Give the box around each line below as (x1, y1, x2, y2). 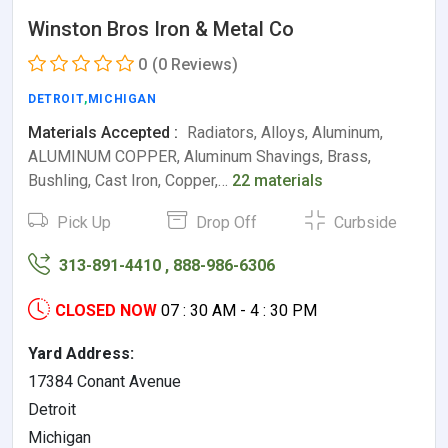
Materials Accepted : (28, 122, 178, 142)
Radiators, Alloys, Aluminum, (183, 122, 383, 142)
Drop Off (191, 212, 257, 232)
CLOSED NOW (55, 300, 157, 320)
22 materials (232, 170, 323, 190)
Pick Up (53, 212, 111, 232)
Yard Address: (28, 343, 134, 363)
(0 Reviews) (152, 54, 238, 74)
